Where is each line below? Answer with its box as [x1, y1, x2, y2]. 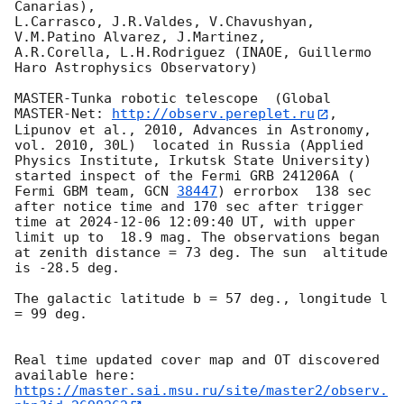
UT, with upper [234, 213, 355, 230]
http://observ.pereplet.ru [112, 106, 315, 123]
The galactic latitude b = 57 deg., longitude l [14, 289, 388, 307]
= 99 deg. [14, 305, 87, 322]
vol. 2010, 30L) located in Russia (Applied [14, 136, 363, 153]
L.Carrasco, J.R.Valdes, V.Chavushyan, [14, 14, 315, 31]
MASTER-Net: [14, 106, 112, 123]
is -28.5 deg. [14, 259, 128, 276]
